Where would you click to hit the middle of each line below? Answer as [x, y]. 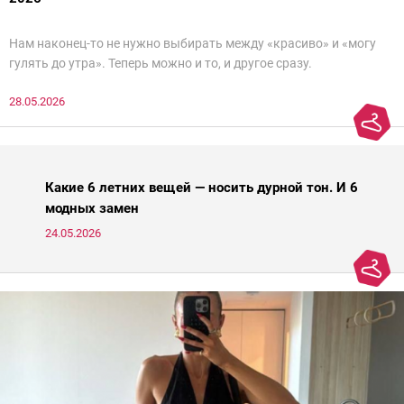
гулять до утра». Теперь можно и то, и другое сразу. [161, 63]
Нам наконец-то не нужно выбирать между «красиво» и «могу [193, 43]
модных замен [92, 208]
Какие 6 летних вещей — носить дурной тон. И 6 [202, 187]
